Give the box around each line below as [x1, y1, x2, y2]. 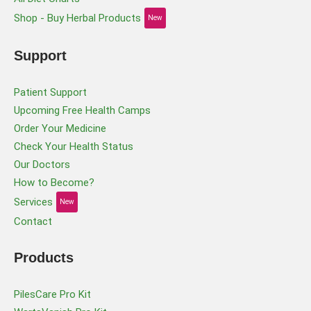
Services [14, 195, 53, 208]
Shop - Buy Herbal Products [14, 11, 141, 24]
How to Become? [14, 176, 94, 189]
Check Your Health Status [14, 140, 133, 153]
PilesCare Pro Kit [14, 287, 91, 301]
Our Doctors [14, 158, 70, 171]
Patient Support [14, 85, 87, 99]
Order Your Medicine [14, 121, 106, 135]
